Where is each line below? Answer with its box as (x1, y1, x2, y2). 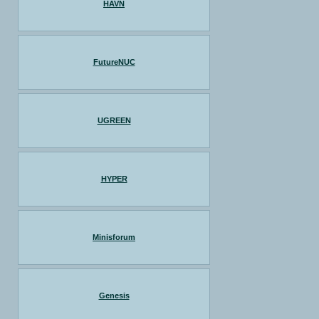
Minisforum (93, 233, 135, 241)
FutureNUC (93, 58, 135, 66)
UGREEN (97, 116, 131, 125)
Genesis (98, 291, 130, 300)
